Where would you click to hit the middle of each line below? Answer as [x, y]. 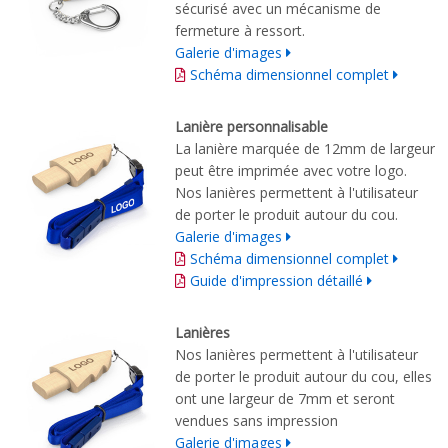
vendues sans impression [256, 420]
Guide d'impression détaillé [278, 280]
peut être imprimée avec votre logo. [291, 170]
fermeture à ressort [238, 30]
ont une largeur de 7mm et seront [285, 398]
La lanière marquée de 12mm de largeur [305, 148]
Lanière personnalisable [251, 126]
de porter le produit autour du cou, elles [303, 376]
